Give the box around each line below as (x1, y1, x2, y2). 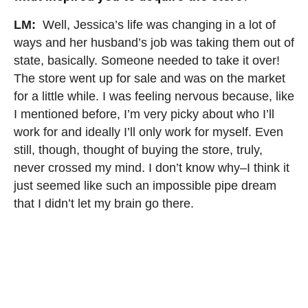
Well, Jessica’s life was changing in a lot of (39, 17, 276, 32)
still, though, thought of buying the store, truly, (14, 142, 263, 157)
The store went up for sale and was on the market (14, 71, 285, 85)
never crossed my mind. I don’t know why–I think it (14, 160, 289, 175)
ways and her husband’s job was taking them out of (14, 35, 294, 49)
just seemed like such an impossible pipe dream (14, 178, 276, 192)
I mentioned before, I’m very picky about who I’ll (14, 107, 274, 121)
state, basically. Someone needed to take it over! (14, 53, 280, 67)
